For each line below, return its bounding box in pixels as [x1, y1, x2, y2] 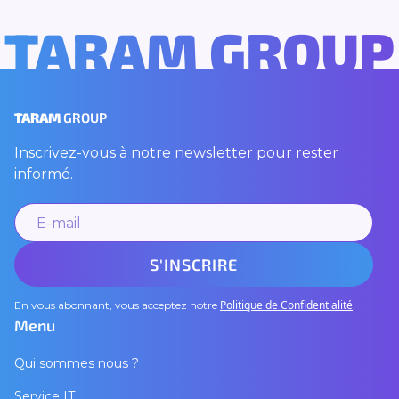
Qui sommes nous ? [14, 355, 139, 371]
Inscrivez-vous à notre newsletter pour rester [14, 144, 338, 161]
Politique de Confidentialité [220, 297, 353, 313]
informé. [14, 166, 73, 183]
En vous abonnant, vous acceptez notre [14, 298, 220, 312]
